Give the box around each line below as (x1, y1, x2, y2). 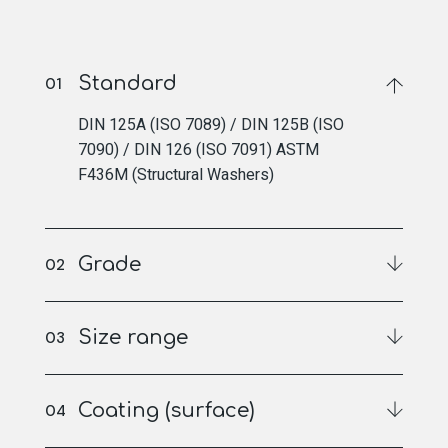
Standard (77, 71, 177, 95)
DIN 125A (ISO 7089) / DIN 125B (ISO (77, 112, 344, 137)
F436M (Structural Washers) (77, 162, 274, 187)
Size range (77, 325, 188, 349)
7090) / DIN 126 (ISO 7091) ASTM (77, 137, 319, 162)
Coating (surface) (77, 398, 255, 422)
